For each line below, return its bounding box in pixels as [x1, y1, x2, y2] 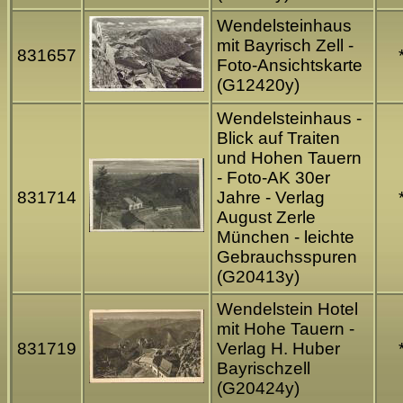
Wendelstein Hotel [217, 300, 358, 319]
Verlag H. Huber [217, 339, 340, 359]
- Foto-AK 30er [217, 168, 330, 188]
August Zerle [217, 208, 316, 228]
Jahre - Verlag [217, 188, 325, 208]
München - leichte [217, 228, 354, 247]
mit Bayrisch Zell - [217, 36, 354, 56]
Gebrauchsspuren [217, 247, 357, 267]
